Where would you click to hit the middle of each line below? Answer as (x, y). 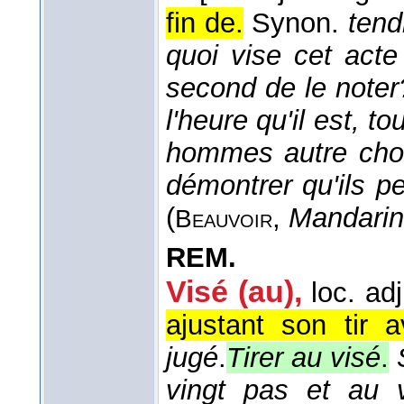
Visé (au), (234, 292)
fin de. (205, 23)
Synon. (300, 23)
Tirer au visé (303, 358)
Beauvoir (224, 219)
